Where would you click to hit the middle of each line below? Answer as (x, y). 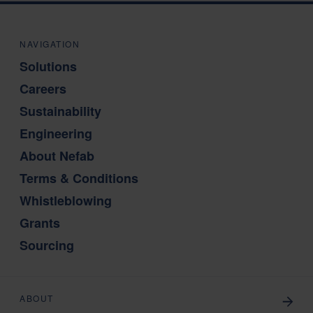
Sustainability (60, 111)
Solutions (48, 67)
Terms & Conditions (79, 179)
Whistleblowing (66, 201)
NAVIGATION (50, 44)
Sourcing (47, 246)
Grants (40, 223)
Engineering (56, 134)
